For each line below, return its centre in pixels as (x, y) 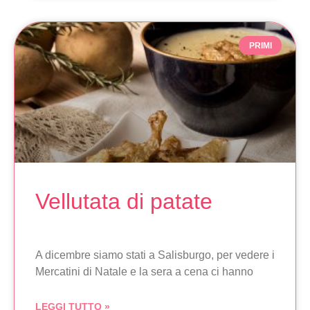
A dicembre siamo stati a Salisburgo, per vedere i (155, 255)
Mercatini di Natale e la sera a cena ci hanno (144, 272)
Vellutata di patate (124, 202)
